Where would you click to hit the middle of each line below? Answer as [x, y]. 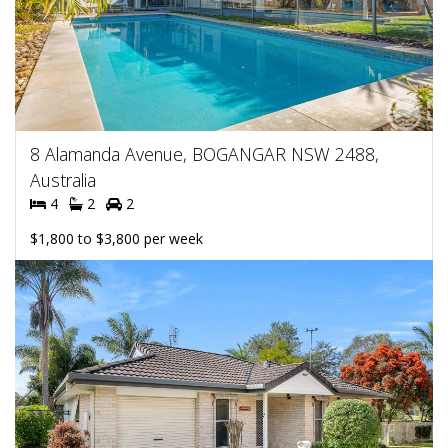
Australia [63, 180]
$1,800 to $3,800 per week [116, 238]
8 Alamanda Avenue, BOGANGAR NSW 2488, [204, 154]
